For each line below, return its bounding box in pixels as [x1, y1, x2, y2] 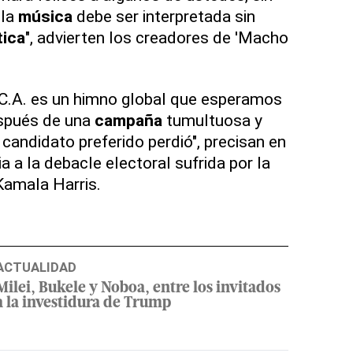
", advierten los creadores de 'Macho [24, 28, 288, 48]
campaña [94, 110, 162, 131]
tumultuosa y [162, 110, 262, 131]
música [17, 6, 72, 27]
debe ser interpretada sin [72, 6, 255, 27]
